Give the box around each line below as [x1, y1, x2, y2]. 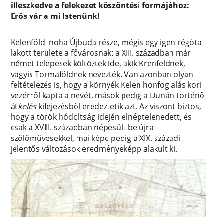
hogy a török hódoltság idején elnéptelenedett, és [11, 111, 192, 123]
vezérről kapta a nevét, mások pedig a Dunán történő [11, 90, 205, 101]
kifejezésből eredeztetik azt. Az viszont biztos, [36, 101, 201, 112]
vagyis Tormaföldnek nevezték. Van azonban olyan [11, 69, 194, 80]
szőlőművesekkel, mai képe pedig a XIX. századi [11, 133, 181, 144]
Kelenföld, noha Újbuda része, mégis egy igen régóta [11, 37, 202, 48]
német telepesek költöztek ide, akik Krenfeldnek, [11, 58, 186, 69]
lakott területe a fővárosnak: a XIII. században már [11, 47, 191, 59]
